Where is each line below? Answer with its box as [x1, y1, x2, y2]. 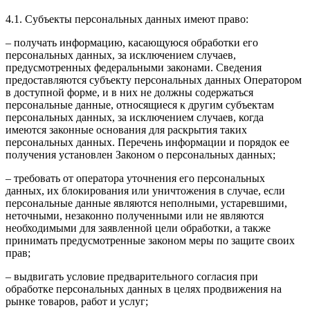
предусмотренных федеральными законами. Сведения [6, 62, 262, 74]
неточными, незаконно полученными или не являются [6, 210, 264, 222]
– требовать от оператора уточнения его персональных [6, 172, 265, 185]
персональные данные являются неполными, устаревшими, [6, 197, 287, 210]
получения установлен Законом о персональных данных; [6, 149, 275, 161]
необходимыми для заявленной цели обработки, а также [6, 222, 271, 235]
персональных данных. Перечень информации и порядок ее [6, 136, 289, 149]
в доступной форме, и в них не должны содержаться [6, 86, 253, 99]
